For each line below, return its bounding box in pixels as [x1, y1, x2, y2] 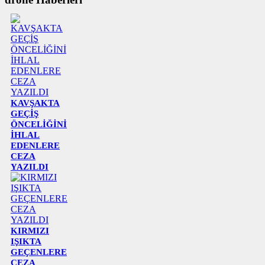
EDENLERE [11, 140, 60, 150]
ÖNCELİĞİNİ [11, 119, 67, 129]
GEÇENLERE [11, 247, 67, 257]
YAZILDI [11, 161, 49, 172]
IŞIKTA [11, 236, 41, 246]
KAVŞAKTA [11, 98, 60, 108]
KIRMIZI [11, 225, 49, 235]
